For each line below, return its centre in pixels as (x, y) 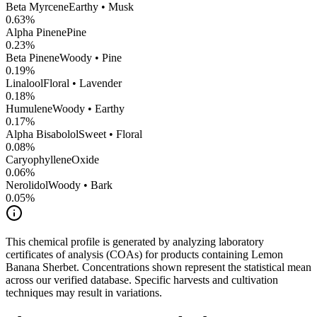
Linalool (24, 83)
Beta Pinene (33, 58)
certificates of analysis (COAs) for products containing (128, 255)
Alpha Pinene (36, 33)
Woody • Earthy (88, 109)
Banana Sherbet (41, 267)
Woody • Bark (80, 185)
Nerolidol (27, 185)
